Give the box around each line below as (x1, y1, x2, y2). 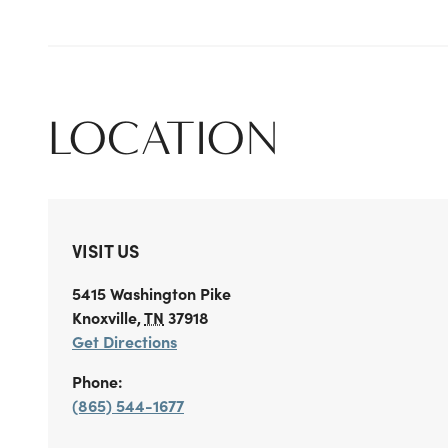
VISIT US (72, 238, 139, 263)
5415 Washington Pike (72, 282, 231, 304)
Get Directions (72, 330, 177, 352)
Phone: (72, 370, 123, 392)
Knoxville (72, 306, 137, 328)
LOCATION (48, 110, 278, 167)
